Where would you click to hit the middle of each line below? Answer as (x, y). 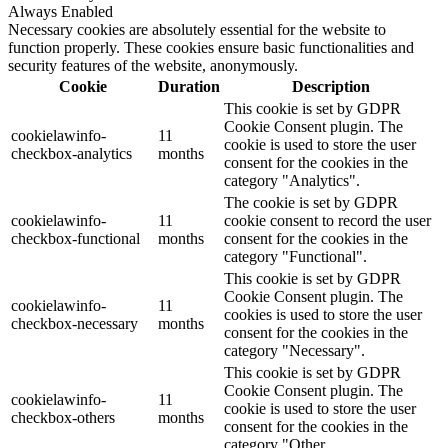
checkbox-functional (75, 238)
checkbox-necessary (74, 323)
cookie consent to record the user (327, 220)
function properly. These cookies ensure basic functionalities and (211, 47)
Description (330, 86)
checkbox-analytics (71, 153)
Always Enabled (60, 11)
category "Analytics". (292, 180)
